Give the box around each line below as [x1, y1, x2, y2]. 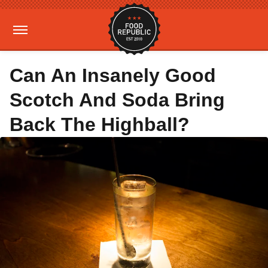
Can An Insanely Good [10, 65, 216, 86]
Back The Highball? [10, 114, 190, 135]
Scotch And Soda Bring [10, 89, 225, 111]
